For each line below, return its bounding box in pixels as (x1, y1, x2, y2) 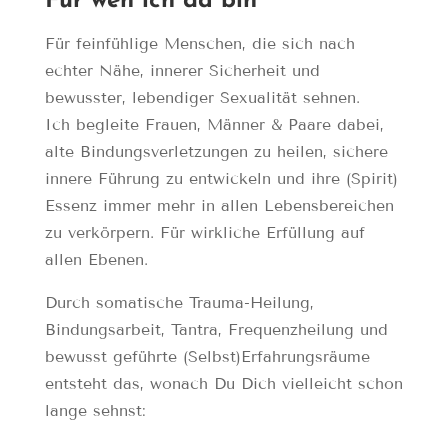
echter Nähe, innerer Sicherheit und (44, 60, 320, 80)
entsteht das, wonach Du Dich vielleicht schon (44, 373, 403, 393)
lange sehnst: (44, 400, 146, 420)
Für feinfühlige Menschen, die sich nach (44, 33, 355, 53)
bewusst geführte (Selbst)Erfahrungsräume (44, 346, 370, 366)
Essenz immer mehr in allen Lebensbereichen (44, 195, 394, 215)
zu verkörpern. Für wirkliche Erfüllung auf (44, 222, 365, 242)
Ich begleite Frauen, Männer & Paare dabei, (44, 114, 384, 134)
